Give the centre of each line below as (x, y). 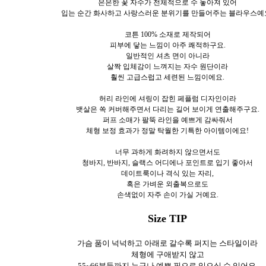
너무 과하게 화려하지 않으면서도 (167, 152)
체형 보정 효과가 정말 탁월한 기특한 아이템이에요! (167, 130)
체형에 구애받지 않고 (167, 254)
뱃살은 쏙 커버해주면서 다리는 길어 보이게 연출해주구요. (167, 109)
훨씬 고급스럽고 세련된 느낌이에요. (167, 77)
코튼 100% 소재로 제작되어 (167, 34)
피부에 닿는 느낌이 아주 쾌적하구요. (167, 45)
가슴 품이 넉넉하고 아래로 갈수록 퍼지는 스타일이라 (167, 243)
